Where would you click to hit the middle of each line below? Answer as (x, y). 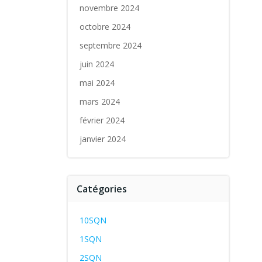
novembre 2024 (109, 8)
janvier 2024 (102, 139)
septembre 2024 (110, 45)
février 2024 (102, 120)
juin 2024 (96, 64)
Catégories (101, 189)
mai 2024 (97, 83)
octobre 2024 (105, 27)
